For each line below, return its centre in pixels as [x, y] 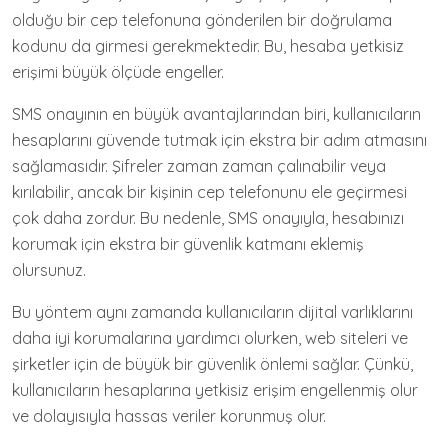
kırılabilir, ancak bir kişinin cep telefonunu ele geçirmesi [209, 192]
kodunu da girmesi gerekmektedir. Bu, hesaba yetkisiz [208, 46]
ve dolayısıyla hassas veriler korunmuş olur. [169, 416]
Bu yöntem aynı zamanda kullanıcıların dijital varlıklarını [212, 312]
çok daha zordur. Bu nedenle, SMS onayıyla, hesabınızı [208, 218]
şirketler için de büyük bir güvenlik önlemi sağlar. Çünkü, [212, 364]
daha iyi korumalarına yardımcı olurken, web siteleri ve [210, 338]
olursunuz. [49, 270]
